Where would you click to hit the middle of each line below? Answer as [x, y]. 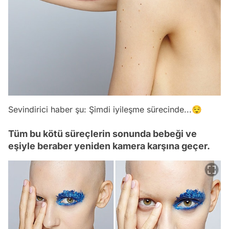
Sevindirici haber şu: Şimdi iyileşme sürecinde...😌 [105, 109]
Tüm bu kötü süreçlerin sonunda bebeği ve [102, 133]
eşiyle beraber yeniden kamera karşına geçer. [109, 146]
